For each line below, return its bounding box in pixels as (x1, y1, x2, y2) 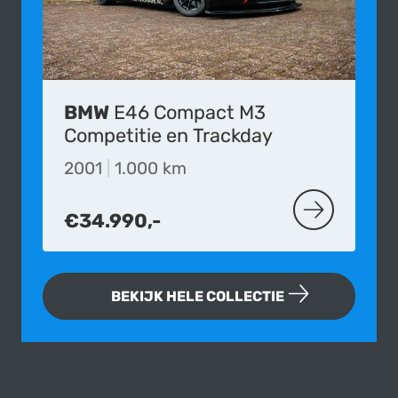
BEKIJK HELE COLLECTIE (111, 288, 284, 306)
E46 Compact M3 (114, 101, 266, 123)
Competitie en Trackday (64, 124, 273, 147)
